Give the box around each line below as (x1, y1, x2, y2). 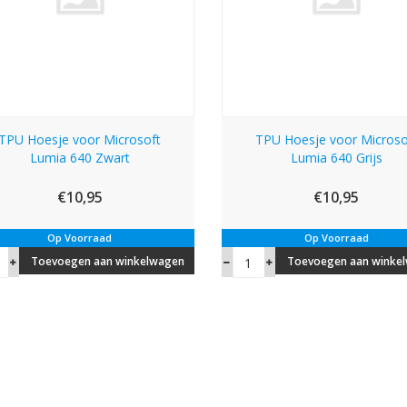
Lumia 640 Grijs (290, 149, 382, 167)
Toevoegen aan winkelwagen (30, 253, 184, 270)
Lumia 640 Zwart (29, 149, 130, 167)
